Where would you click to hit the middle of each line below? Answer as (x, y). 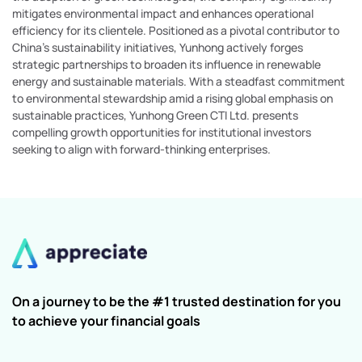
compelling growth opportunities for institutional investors (162, 133)
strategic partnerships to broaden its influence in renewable (166, 65)
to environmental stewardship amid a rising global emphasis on (173, 99)
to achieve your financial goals (106, 320)
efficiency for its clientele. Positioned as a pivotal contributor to (176, 31)
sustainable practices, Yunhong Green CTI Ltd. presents (155, 116)
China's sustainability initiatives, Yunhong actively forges (158, 48)
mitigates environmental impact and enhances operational (163, 14)
